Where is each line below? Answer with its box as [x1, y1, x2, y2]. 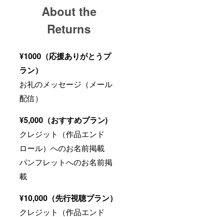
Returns [47, 20, 91, 37]
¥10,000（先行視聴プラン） [19, 192, 117, 203]
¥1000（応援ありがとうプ [19, 50, 111, 62]
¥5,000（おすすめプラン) [19, 114, 108, 125]
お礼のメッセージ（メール [19, 78, 112, 90]
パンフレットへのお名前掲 [19, 156, 112, 168]
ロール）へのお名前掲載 [19, 142, 105, 154]
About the [41, 2, 96, 19]
